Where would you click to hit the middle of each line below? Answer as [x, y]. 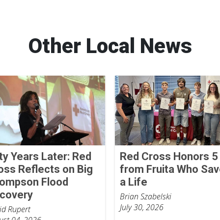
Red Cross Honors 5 [169, 156]
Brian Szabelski [145, 196]
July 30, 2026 [141, 207]
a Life [133, 182]
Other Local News [110, 46]
